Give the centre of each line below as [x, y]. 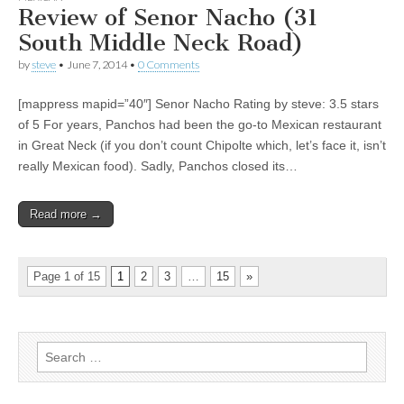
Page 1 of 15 [67, 276]
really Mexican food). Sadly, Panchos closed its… [158, 166]
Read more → [66, 214]
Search [56, 351]
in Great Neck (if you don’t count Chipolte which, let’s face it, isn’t [202, 145]
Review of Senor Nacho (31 [168, 18]
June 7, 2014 [97, 64]
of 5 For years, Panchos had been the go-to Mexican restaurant [200, 124]
